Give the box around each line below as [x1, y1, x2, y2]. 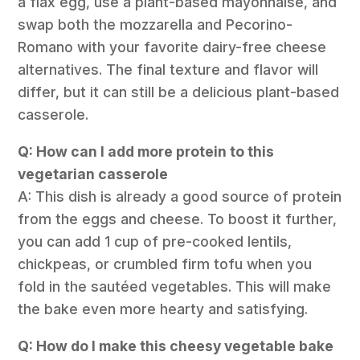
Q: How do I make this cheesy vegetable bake [18, 337, 334, 354]
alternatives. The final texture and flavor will [18, 61, 319, 79]
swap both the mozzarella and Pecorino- [18, 16, 293, 34]
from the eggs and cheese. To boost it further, [18, 211, 337, 228]
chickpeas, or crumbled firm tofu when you [18, 256, 313, 273]
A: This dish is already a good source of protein [18, 188, 342, 206]
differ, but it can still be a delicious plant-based [18, 84, 340, 101]
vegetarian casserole [18, 166, 169, 183]
